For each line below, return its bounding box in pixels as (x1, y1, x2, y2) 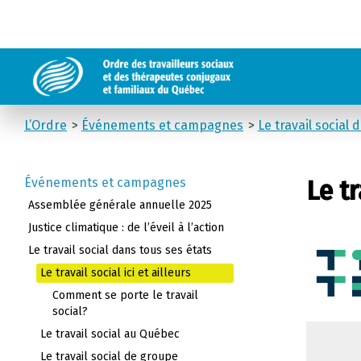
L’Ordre (24, 118, 67, 133)
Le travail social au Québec (40, 327, 180, 341)
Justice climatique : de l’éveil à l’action (28, 221, 224, 234)
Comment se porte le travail (52, 288, 198, 302)
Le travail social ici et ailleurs (40, 266, 191, 280)
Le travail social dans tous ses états (28, 243, 212, 257)
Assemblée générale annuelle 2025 (28, 198, 212, 212)
